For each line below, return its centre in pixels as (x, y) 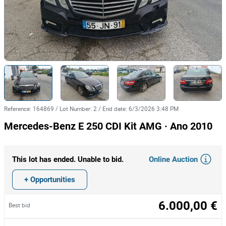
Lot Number (75, 109)
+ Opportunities (50, 179)
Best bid (19, 205)
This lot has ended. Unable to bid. (68, 159)
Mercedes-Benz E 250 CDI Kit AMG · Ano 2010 (108, 126)
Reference (17, 109)
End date (114, 109)
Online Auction (173, 159)
